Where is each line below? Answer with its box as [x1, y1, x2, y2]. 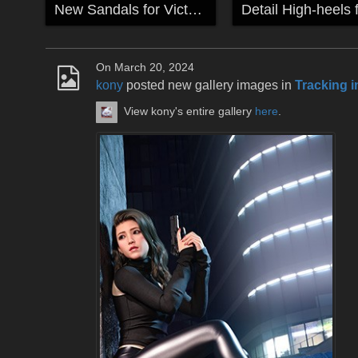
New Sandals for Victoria [187, 2, 202, 18]
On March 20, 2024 [96, 62, 194, 74]
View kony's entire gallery [124, 105, 256, 117]
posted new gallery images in [123, 78, 295, 92]
